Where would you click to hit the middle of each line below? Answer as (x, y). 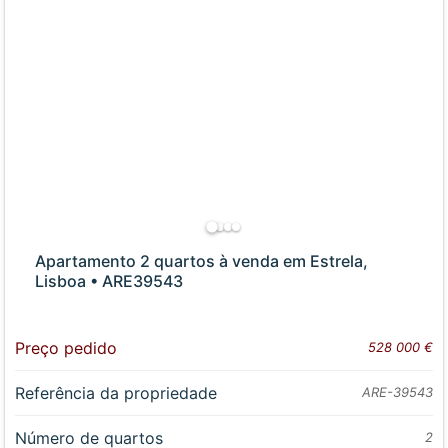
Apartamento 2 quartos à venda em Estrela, (202, 261)
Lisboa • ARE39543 (109, 281)
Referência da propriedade (116, 393)
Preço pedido (66, 348)
